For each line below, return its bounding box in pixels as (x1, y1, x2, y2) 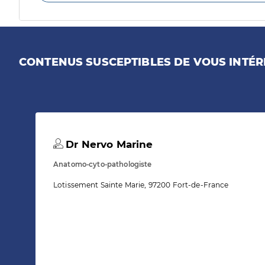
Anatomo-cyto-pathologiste (53, 160, 152, 169)
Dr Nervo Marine (63, 138, 153, 151)
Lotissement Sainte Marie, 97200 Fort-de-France (53, 180, 229, 190)
